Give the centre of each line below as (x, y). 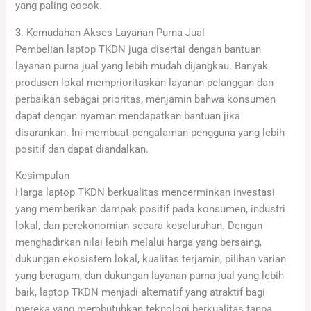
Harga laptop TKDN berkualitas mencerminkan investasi (145, 193)
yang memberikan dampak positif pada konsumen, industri (151, 209)
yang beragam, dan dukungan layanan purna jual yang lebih (150, 276)
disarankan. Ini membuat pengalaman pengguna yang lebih (150, 132)
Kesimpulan (43, 176)
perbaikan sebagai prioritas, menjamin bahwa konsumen (146, 99)
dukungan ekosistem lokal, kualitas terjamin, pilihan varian (151, 259)
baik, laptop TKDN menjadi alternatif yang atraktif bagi (141, 293)
